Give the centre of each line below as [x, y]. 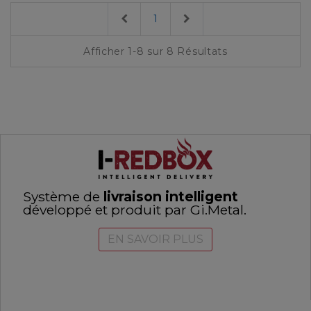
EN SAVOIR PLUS [155, 239]
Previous [148, 18]
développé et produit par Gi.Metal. [135, 210]
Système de [63, 197]
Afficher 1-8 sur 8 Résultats [155, 52]
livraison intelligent [171, 197]
